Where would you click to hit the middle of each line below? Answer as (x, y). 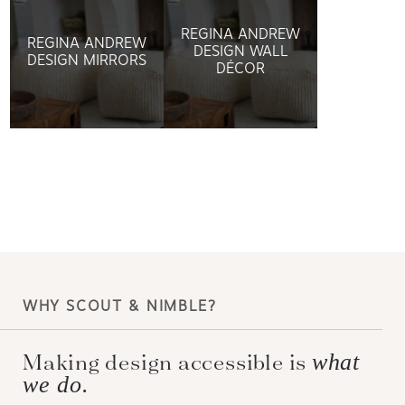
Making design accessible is (169, 362)
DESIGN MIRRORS (87, 60)
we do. (56, 384)
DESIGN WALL (240, 52)
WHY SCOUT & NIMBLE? (120, 306)
